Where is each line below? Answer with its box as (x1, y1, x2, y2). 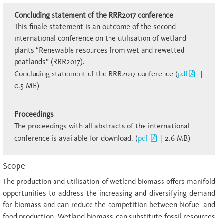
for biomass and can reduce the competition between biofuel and (3, 200, 215, 209)
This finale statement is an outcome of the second (14, 21, 176, 31)
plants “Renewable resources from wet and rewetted (14, 45, 184, 54)
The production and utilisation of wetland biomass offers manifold (3, 177, 215, 186)
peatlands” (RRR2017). (14, 56, 85, 66)
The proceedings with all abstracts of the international (14, 121, 190, 130)
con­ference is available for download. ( (14, 133, 138, 143)
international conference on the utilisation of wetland (14, 33, 186, 43)
